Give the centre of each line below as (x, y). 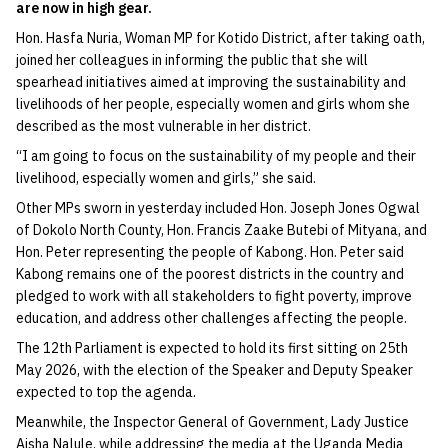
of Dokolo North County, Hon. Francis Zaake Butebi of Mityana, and (221, 230)
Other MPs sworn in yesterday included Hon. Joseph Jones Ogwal (218, 208)
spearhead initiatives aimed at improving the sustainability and (211, 82)
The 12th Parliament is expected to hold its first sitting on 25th (212, 348)
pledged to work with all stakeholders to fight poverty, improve (214, 296)
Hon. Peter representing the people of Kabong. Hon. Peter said (210, 252)
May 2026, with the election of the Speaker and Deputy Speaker (214, 370)
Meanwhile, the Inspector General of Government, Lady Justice (212, 422)
